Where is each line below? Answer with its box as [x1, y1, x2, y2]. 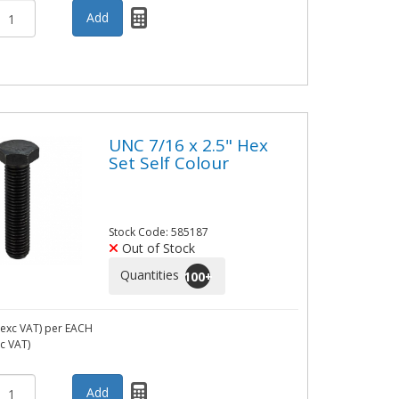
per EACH [45, 321, 94, 337]
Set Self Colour [108, 151, 229, 175]
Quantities [119, 265, 183, 283]
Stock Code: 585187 [108, 224, 208, 240]
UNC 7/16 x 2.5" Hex [108, 133, 268, 157]
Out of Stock [118, 240, 195, 257]
